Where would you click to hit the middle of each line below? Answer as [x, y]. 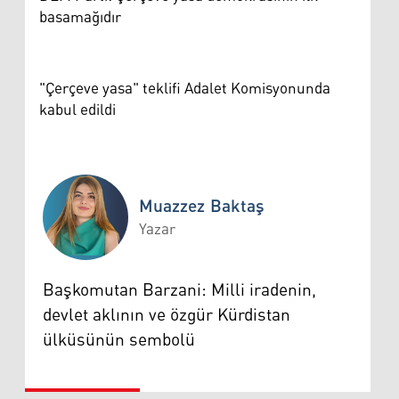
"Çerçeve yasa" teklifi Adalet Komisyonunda [185, 89]
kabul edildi [77, 110]
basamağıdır [80, 17]
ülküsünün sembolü [119, 340]
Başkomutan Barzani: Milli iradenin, [179, 290]
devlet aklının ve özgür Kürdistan [167, 315]
